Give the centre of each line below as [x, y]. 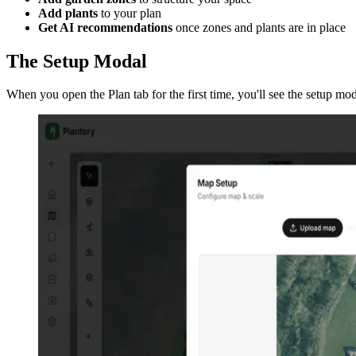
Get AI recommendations [105, 27]
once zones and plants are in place [259, 27]
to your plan [130, 13]
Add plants [68, 13]
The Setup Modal [77, 61]
